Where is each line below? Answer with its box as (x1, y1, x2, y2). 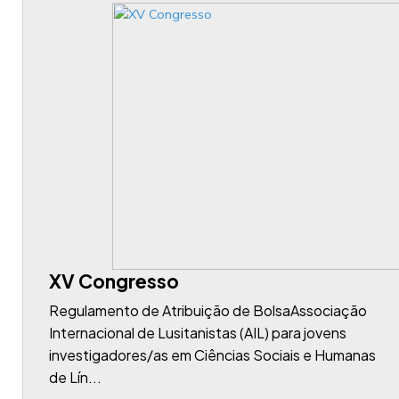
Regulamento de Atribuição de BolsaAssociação (49, 301, 367, 320)
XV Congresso (49, 269, 179, 293)
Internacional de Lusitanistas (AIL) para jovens (49, 323, 346, 342)
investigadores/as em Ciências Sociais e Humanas (49, 346, 376, 364)
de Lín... (49, 368, 102, 387)
